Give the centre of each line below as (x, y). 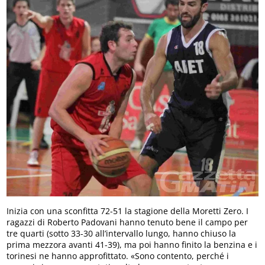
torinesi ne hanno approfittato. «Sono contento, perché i (118, 256)
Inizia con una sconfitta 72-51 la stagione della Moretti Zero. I (128, 211)
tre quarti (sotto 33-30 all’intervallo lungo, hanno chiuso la (122, 233)
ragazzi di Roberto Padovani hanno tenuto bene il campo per (127, 222)
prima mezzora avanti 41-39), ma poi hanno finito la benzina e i (132, 244)
